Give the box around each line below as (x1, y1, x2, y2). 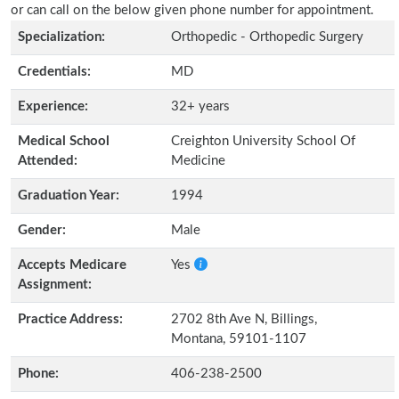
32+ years (171, 100, 230, 113)
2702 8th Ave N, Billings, (171, 313, 317, 326)
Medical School (18, 134, 110, 148)
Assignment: (18, 278, 92, 291)
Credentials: (18, 65, 91, 78)
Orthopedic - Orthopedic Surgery (171, 30, 363, 44)
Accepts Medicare (18, 258, 126, 272)
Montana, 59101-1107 (171, 332, 306, 346)
